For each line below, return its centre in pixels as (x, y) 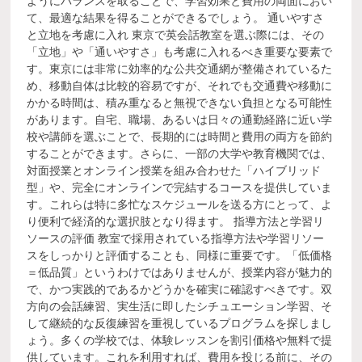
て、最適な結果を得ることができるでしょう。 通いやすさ (176, 18)
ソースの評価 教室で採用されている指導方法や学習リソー (176, 238)
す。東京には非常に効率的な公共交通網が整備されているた (180, 69)
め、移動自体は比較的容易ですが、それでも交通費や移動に (180, 86)
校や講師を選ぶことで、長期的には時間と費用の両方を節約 (180, 137)
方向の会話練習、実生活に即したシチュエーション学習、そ (180, 306)
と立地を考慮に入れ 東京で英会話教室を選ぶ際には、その (176, 35)
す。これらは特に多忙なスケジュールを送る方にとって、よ (180, 204)
